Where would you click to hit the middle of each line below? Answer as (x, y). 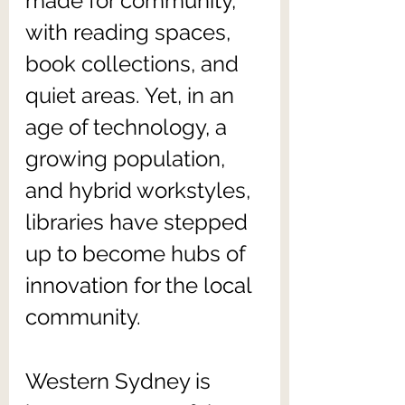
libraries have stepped (139, 222)
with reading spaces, (131, 32)
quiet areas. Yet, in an (132, 95)
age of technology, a (129, 127)
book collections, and (135, 64)
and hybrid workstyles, (141, 190)
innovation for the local (141, 285)
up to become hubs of (138, 254)
